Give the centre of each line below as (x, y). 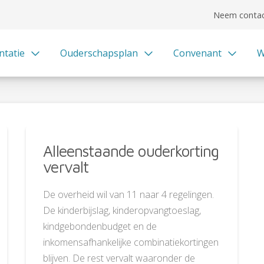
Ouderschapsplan (99, 53)
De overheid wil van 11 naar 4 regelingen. (129, 194)
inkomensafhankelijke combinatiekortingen (131, 242)
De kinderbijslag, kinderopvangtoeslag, (122, 210)
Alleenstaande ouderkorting (131, 151)
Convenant (197, 53)
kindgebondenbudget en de (100, 226)
